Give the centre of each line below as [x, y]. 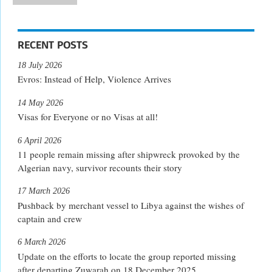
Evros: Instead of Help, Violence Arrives [94, 79]
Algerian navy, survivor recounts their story [100, 168]
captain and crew [50, 219]
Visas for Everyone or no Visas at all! [88, 117]
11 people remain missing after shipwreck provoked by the [129, 155]
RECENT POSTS [53, 45]
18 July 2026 [40, 65]
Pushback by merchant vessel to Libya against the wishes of [131, 206]
